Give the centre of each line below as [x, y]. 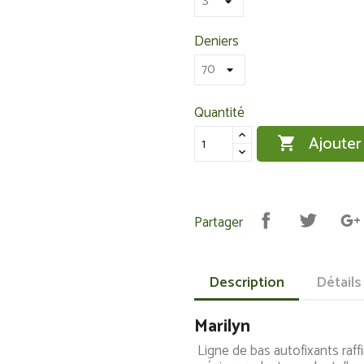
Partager [219, 223]
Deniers [217, 41]
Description [247, 283]
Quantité [219, 113]
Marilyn [222, 327]
